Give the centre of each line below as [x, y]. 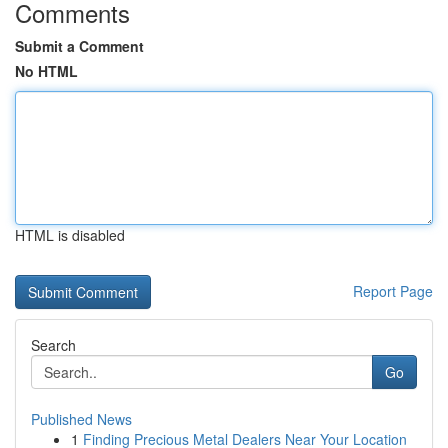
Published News [81, 419]
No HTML [46, 71]
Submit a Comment [79, 46]
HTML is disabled [70, 235]
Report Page [393, 291]
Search [53, 345]
